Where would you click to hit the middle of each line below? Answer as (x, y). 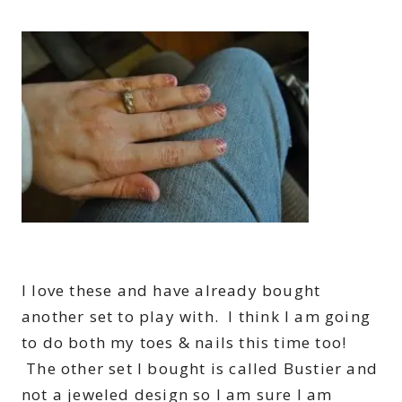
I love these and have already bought (171, 290)
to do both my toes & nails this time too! (184, 342)
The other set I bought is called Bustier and (200, 368)
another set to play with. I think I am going (197, 316)
